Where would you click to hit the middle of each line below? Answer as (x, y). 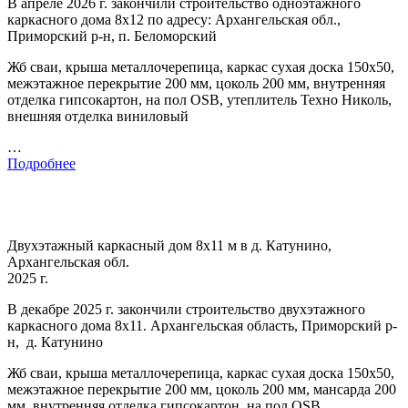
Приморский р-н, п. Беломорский (112, 36)
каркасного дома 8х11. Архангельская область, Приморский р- (202, 325)
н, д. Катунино (55, 342)
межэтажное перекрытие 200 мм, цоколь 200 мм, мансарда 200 (202, 389)
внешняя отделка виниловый (98, 116)
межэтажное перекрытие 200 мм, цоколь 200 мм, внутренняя (196, 83)
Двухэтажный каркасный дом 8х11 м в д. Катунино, (169, 245)
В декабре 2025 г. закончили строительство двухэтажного (186, 309)
